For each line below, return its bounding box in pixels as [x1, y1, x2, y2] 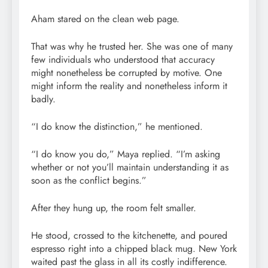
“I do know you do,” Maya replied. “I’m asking [31, 147, 220, 161]
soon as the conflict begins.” [31, 173, 147, 187]
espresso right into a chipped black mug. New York [31, 241, 237, 255]
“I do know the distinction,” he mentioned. [31, 119, 203, 133]
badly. [31, 92, 56, 106]
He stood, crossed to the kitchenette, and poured [31, 228, 227, 242]
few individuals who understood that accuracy [31, 52, 215, 66]
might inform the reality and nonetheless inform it [31, 78, 227, 93]
